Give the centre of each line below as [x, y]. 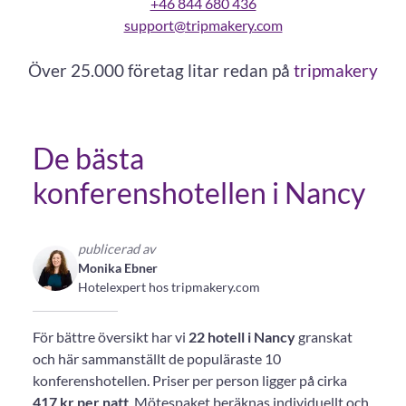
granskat [325, 337]
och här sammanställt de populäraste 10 [157, 358]
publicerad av [116, 249]
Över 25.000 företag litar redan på [161, 70]
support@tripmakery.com [203, 25]
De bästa [88, 158]
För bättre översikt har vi [111, 337]
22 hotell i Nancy [243, 337]
